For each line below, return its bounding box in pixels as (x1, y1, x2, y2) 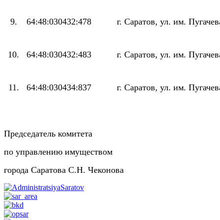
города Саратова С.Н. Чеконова (4, 165, 124, 175)
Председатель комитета (4, 129, 92, 139)
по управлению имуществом (4, 147, 112, 157)
